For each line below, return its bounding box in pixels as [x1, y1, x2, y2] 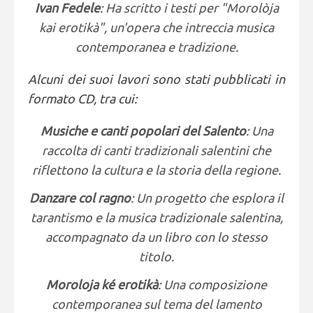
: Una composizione [158, 277, 267, 291]
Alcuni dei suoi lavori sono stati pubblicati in [28, 72, 285, 86]
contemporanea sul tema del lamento [51, 297, 262, 311]
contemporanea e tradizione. [75, 40, 238, 54]
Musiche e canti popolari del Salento [40, 124, 246, 138]
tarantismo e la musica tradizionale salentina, [30, 210, 283, 224]
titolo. [139, 249, 174, 263]
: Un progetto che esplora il [131, 191, 284, 205]
